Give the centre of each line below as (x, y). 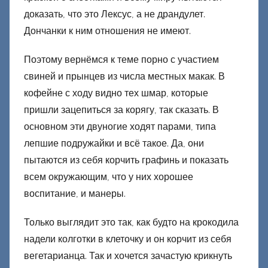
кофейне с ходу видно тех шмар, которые (116, 93)
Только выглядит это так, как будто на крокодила (131, 223)
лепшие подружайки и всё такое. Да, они (114, 144)
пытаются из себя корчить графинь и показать (126, 160)
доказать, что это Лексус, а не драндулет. (115, 14)
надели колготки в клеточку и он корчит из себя (128, 239)
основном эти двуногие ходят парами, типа (120, 127)
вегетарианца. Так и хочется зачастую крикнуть (128, 256)
